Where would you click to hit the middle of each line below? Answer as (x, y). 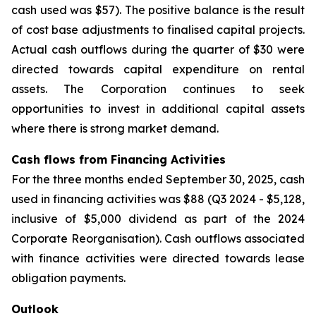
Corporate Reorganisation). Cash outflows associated (158, 238)
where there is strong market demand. (115, 128)
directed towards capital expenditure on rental (158, 69)
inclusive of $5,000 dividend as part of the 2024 (158, 219)
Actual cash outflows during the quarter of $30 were (158, 49)
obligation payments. (68, 278)
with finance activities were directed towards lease (158, 258)
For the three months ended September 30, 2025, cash (158, 179)
